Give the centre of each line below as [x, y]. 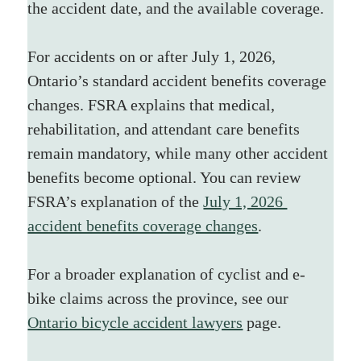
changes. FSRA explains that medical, [154, 104]
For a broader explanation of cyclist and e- [167, 274]
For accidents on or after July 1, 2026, [154, 56]
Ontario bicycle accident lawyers [135, 322]
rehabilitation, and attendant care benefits [166, 129]
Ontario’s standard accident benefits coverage [179, 80]
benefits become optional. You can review [166, 177]
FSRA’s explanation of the [116, 201]
